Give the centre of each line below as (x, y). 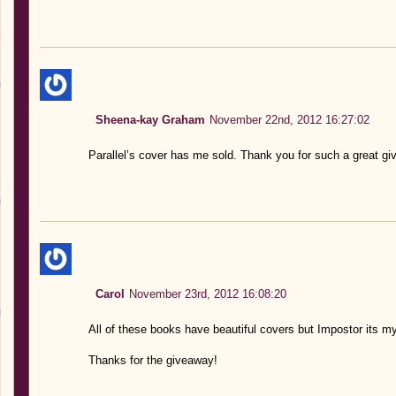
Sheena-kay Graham (150, 119)
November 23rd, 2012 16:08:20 (207, 293)
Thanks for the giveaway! (152, 360)
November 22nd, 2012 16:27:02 (289, 119)
